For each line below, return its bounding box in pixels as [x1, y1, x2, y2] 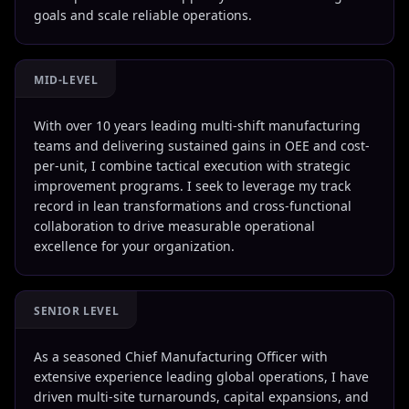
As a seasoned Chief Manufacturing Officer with [34, 348, 328, 365]
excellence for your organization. [34, 237, 235, 255]
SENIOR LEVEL [34, 303, 120, 319]
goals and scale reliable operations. [34, 6, 252, 24]
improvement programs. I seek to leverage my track [34, 177, 351, 194]
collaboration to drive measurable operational [34, 217, 315, 235]
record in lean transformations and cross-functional [34, 197, 351, 215]
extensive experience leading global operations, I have [34, 368, 369, 385]
